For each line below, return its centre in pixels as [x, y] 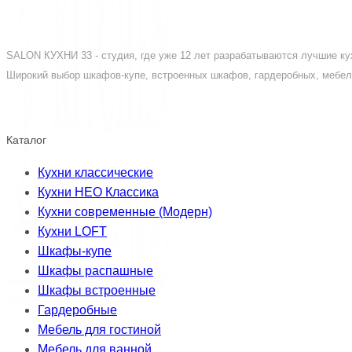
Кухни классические [95, 173]
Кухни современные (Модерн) [125, 212]
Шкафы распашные [95, 271]
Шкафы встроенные [97, 291]
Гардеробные [77, 310]
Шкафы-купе [75, 251]
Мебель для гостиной [99, 330]
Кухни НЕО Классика [98, 192]
